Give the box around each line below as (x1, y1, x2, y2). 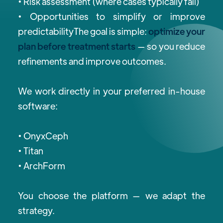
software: (18, 100, 58, 112)
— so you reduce (135, 40, 206, 52)
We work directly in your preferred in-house (18, 85, 205, 97)
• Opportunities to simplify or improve (18, 10, 205, 22)
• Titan (18, 145, 43, 157)
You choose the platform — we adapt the (18, 190, 205, 202)
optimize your (148, 25, 205, 37)
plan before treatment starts (18, 40, 136, 52)
